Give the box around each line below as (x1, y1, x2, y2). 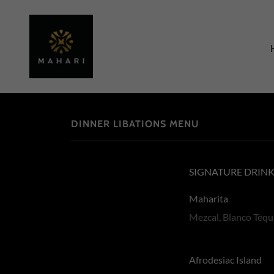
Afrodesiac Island (189, 254, 262, 265)
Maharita (189, 193, 229, 204)
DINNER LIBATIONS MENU (71, 118, 199, 130)
